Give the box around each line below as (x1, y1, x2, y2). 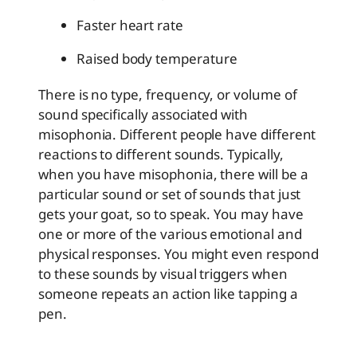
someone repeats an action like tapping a (38, 284, 298, 304)
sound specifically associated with (38, 105, 248, 124)
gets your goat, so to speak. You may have (38, 205, 304, 224)
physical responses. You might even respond (38, 245, 319, 264)
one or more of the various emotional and (38, 225, 302, 244)
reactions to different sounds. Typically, (38, 145, 284, 164)
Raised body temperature (76, 49, 237, 69)
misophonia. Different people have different (38, 125, 316, 144)
